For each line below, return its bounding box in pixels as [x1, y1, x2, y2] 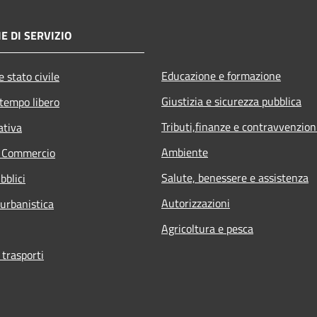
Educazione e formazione [161, 67, 281, 85]
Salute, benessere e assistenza [161, 169, 309, 187]
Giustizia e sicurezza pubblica [161, 93, 301, 110]
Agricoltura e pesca [161, 220, 253, 238]
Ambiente [161, 144, 208, 161]
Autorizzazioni [161, 195, 230, 212]
